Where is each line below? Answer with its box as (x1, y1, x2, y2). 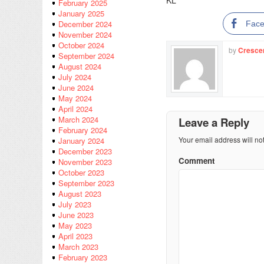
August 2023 (58, 188, 101, 200)
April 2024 (58, 103, 93, 115)
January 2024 (58, 135, 104, 147)
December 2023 (58, 146, 112, 157)
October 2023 (58, 167, 104, 179)
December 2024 (58, 18, 112, 30)
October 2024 (58, 39, 104, 51)
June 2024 (58, 82, 94, 94)
